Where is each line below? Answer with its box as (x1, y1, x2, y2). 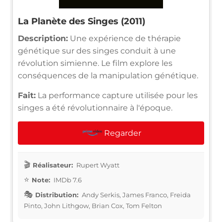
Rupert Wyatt (75, 161, 119, 169)
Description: (18, 33, 68, 43)
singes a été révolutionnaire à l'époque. (18, 103, 172, 112)
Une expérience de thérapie (68, 33, 181, 43)
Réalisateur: (33, 161, 73, 169)
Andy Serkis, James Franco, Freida (80, 190, 191, 199)
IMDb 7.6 (52, 175, 82, 184)
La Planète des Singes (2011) (18, 15, 145, 27)
